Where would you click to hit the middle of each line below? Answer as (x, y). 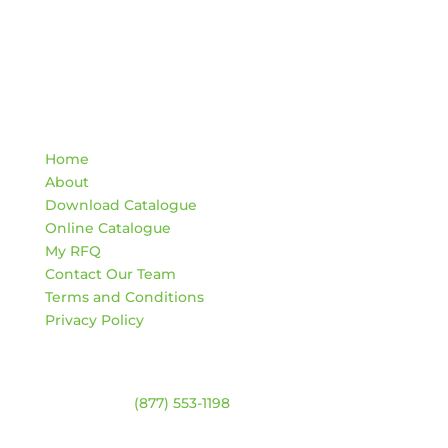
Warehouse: (89, 403)
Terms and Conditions (124, 297)
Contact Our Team (110, 274)
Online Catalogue (107, 228)
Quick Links (104, 128)
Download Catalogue (120, 205)
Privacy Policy (94, 320)
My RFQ (72, 251)
